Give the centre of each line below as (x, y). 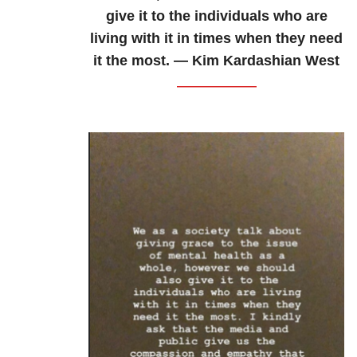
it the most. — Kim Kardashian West (216, 61)
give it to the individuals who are (216, 16)
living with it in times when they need (216, 39)
